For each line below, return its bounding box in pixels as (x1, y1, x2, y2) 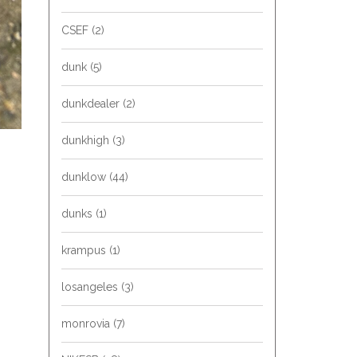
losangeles (61, 280, 121, 293)
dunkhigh (61, 134, 112, 147)
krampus (61, 244, 109, 257)
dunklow (61, 171, 109, 183)
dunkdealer (61, 97, 123, 110)
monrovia (61, 317, 113, 330)
